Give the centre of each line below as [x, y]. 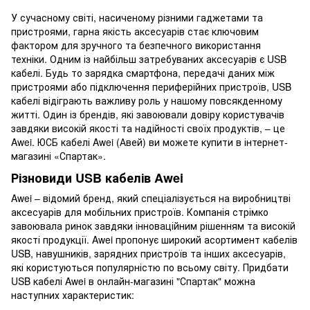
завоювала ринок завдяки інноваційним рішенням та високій [153, 225]
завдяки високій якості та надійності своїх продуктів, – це [148, 128]
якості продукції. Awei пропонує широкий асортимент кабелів [154, 239]
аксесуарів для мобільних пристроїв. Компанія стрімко [140, 211]
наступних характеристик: [73, 294]
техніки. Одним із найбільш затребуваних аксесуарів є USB [149, 59]
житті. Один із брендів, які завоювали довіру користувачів [148, 115]
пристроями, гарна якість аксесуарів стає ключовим [135, 31]
